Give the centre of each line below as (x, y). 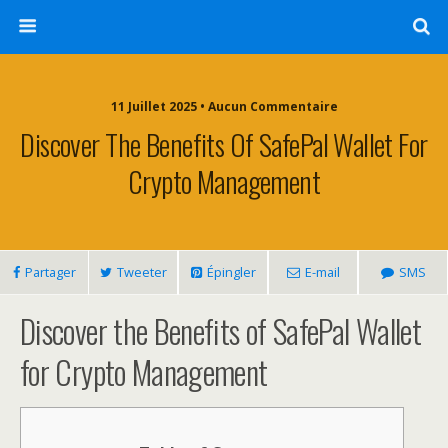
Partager (50, 272)
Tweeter (141, 272)
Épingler (231, 272)
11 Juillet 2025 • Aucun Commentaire (224, 106)
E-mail (322, 272)
